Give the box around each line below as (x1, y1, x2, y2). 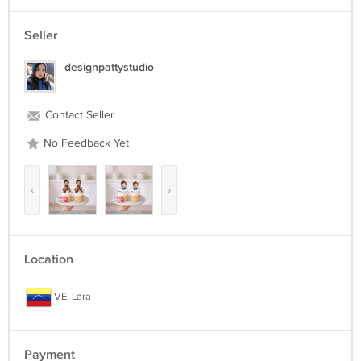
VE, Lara (52, 290, 91, 304)
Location (24, 252, 73, 268)
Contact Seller (42, 109, 114, 122)
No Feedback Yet (40, 137, 129, 150)
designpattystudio (64, 60, 154, 74)
